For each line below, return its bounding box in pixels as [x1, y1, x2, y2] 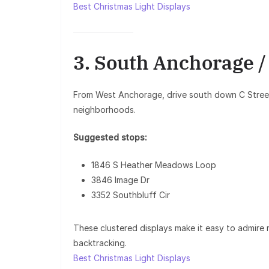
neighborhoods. [73, 104, 136, 115]
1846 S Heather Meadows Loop [91, 159, 216, 170]
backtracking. [73, 237, 127, 248]
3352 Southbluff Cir [91, 189, 170, 200]
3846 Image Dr [91, 174, 150, 185]
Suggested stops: [73, 131, 147, 142]
